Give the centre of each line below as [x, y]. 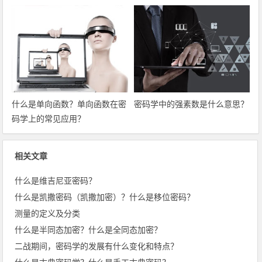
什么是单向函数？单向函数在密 [69, 104]
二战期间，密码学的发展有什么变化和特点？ [97, 246]
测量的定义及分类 [48, 213]
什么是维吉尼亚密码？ [56, 180]
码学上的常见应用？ [49, 118]
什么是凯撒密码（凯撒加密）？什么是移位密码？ [105, 197]
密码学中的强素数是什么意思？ [191, 104]
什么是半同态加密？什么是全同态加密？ [89, 230]
